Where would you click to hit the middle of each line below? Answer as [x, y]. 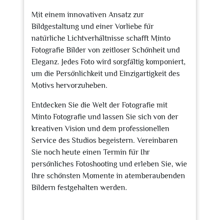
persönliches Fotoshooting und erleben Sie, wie [109, 164]
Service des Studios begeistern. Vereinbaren [105, 140]
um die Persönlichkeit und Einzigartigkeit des [106, 74]
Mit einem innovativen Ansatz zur [88, 15]
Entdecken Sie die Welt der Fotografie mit [99, 105]
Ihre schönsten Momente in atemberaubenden [108, 176]
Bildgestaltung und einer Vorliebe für [93, 27]
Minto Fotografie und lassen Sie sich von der [105, 117]
